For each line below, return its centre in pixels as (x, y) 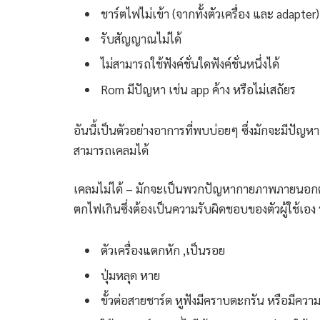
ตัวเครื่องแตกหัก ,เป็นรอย (163, 250)
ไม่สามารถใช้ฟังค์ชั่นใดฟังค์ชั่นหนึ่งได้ (190, 64)
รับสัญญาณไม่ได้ (141, 38)
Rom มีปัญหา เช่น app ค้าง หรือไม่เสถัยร (198, 89)
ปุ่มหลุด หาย (130, 275)
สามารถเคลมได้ (111, 150)
